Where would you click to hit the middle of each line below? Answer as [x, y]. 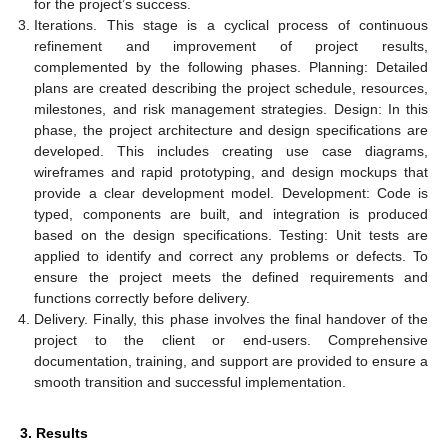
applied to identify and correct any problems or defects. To [231, 255]
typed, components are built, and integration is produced [231, 213]
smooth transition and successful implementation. [190, 381]
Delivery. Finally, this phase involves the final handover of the [231, 318]
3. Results [54, 432]
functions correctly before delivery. [142, 297]
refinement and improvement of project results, [231, 45]
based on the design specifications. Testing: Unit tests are [231, 234]
